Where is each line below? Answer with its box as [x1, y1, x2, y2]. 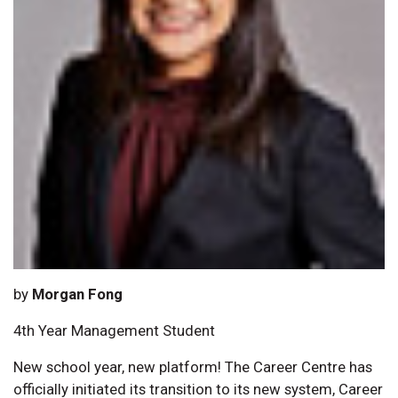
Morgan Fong [32, 284, 123, 303]
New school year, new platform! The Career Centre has [13, 357, 372, 376]
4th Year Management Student [13, 321, 215, 339]
